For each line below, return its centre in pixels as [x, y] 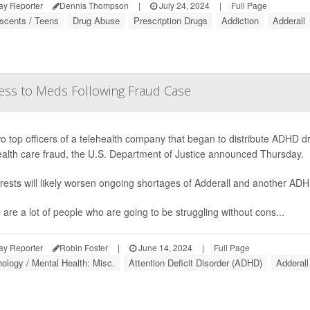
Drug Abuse [96, 21]
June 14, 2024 [164, 248]
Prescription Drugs [170, 21]
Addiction [240, 21]
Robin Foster [83, 248]
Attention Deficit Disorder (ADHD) [195, 263]
